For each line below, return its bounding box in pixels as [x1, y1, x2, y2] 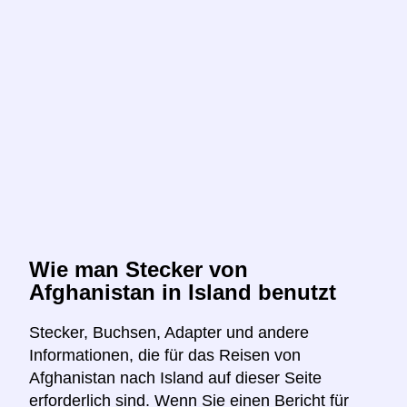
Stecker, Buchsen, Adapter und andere [29, 323, 309, 342]
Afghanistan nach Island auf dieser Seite [29, 369, 322, 388]
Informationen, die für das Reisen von [29, 346, 301, 365]
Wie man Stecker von [29, 257, 248, 283]
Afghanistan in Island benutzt [29, 280, 336, 305]
